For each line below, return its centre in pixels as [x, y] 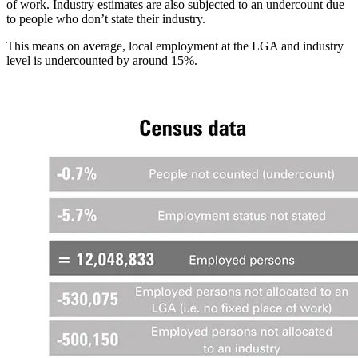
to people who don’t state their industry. [106, 19]
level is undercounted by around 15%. [102, 61]
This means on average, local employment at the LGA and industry [175, 46]
